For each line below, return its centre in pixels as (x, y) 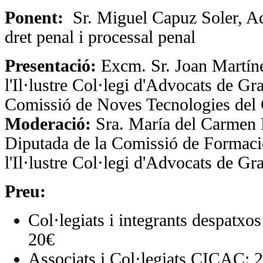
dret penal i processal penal (100, 37)
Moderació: (48, 124)
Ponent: (39, 17)
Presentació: (50, 65)
